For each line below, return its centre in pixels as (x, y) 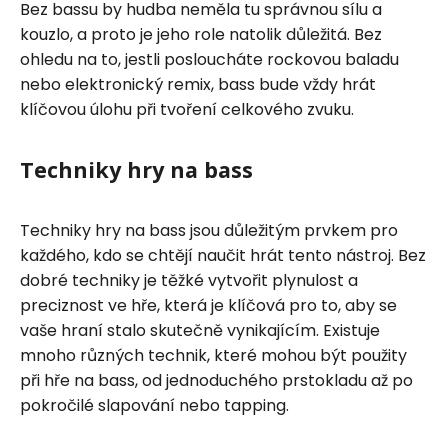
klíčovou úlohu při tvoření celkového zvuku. (187, 109)
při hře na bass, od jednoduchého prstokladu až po (216, 380)
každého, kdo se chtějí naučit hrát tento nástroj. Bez (223, 255)
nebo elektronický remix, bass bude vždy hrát (198, 84)
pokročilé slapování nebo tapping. (154, 405)
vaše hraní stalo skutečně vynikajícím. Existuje (200, 330)
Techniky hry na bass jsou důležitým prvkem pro (209, 230)
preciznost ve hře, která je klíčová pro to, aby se (208, 305)
